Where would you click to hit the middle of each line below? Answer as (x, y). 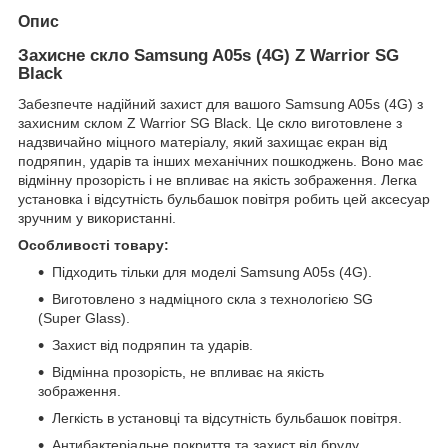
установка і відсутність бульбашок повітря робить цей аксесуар (224, 198)
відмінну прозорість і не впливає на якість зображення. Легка (217, 179)
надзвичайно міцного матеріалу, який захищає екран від (202, 141)
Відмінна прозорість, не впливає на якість (188, 371)
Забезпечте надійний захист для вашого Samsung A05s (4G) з (220, 103)
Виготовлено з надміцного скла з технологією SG (212, 298)
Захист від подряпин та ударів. (152, 344)
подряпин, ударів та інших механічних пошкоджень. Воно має (220, 160)
